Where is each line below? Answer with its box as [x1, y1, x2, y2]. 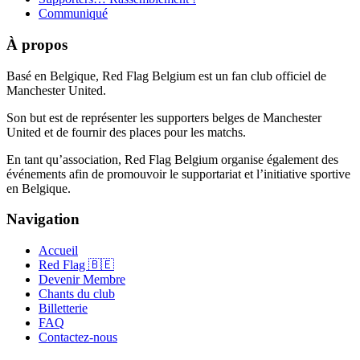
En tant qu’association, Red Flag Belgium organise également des [6, 152, 338, 166]
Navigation [6, 211, 80, 228]
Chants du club [39, 287, 115, 301]
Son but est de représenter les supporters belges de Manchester [6, 110, 321, 125]
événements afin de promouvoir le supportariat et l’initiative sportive [6, 166, 350, 181]
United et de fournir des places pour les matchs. [6, 125, 246, 139]
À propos [6, 35, 67, 53]
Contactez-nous [39, 330, 117, 345]
